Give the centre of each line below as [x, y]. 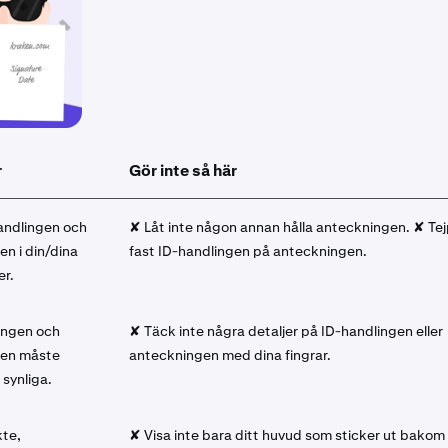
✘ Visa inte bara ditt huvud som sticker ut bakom [287, 435]
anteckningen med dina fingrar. [230, 355]
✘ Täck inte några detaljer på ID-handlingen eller [286, 331]
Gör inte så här [183, 171]
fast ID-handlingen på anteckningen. [248, 251]
